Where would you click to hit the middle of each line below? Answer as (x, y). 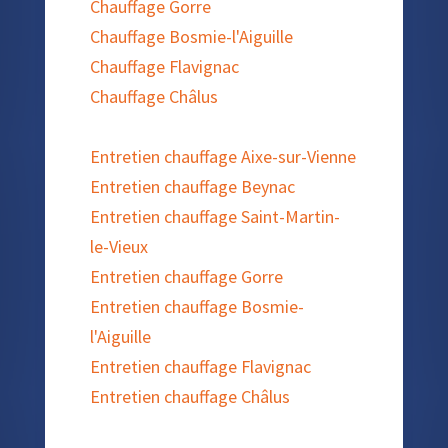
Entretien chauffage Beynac (192, 186)
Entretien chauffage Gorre (186, 276)
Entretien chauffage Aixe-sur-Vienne (222, 156)
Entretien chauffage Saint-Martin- (214, 216)
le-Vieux (118, 246)
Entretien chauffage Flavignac (200, 366)
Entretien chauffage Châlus (189, 396)
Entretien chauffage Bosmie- (196, 306)
